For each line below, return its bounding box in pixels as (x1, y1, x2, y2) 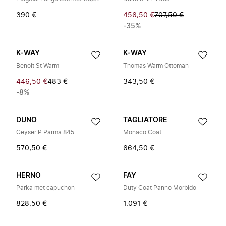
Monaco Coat (123, 129, 161, 135)
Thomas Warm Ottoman (123, 63, 189, 69)
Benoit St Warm (16, 63, 59, 69)
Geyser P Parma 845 (16, 129, 74, 135)
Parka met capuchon (16, 185, 75, 191)
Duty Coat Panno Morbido (123, 185, 196, 191)
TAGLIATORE (123, 117, 167, 124)
